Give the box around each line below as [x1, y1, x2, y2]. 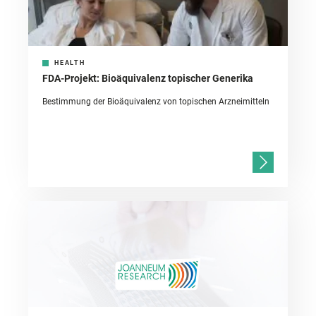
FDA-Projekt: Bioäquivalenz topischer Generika [42, 73, 253, 85]
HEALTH [54, 59, 85, 67]
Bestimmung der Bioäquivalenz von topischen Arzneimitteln [42, 97, 269, 107]
